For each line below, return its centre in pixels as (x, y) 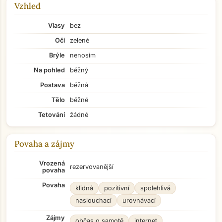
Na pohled (49, 70)
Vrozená (52, 163)
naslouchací (93, 200)
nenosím (83, 55)
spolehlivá (155, 188)
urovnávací (139, 200)
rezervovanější (92, 167)
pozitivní (117, 188)
